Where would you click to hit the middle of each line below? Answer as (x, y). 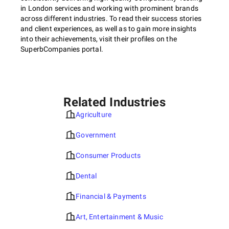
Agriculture (94, 114)
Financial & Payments (111, 196)
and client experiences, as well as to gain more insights (109, 29)
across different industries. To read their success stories (111, 18)
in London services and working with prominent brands (109, 8)
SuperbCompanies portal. (62, 49)
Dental (86, 176)
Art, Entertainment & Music (119, 217)
